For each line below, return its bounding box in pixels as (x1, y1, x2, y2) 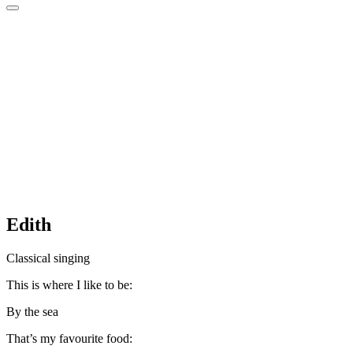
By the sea (6, 304, 58, 318)
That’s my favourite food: (6, 331, 132, 345)
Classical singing (6, 251, 90, 265)
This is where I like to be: (6, 277, 132, 292)
